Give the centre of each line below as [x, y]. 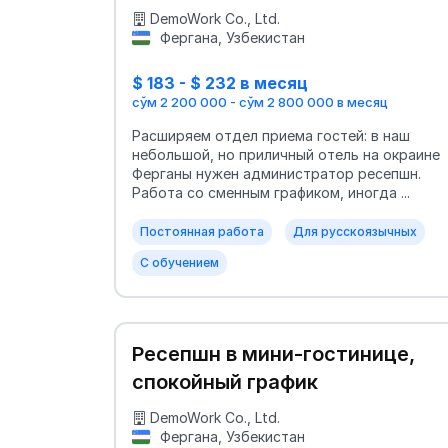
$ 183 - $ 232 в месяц [220, 82]
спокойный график [225, 382]
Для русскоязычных [355, 232]
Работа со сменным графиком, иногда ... [271, 193]
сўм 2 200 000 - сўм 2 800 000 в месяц [260, 102]
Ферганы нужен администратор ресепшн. [276, 174]
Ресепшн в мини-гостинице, [273, 354]
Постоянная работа [202, 232]
